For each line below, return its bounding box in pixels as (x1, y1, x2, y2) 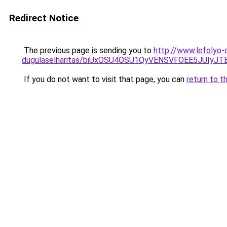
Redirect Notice (9, 12, 79, 24)
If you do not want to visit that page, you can (22, 74, 186, 84)
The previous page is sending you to (22, 46, 154, 55)
